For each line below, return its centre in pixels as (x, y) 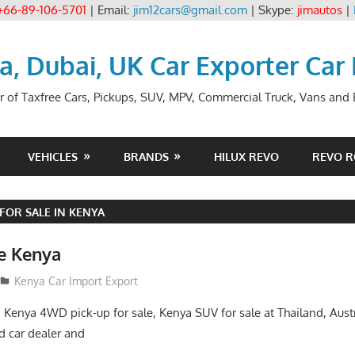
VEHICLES (53, 156)
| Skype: (272, 10)
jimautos (319, 10)
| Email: (109, 10)
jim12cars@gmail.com (190, 10)
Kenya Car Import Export (76, 281)
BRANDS (146, 156)
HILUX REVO (247, 156)
